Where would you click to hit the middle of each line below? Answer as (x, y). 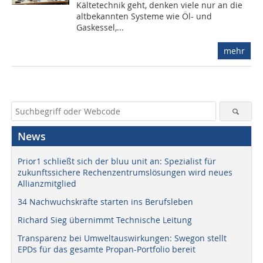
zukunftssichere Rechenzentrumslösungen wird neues (125, 173)
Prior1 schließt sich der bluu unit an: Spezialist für (117, 161)
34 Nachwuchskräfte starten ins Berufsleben (105, 202)
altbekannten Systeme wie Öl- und (144, 16)
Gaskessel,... (100, 28)
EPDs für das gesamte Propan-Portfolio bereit (107, 249)
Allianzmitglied (47, 184)
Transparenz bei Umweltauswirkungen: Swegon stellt (122, 238)
